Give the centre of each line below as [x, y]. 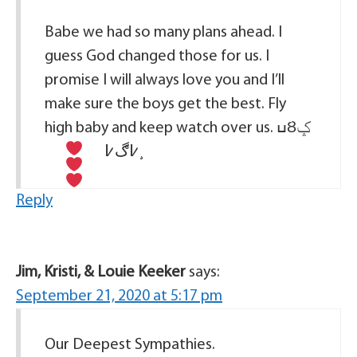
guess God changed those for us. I [157, 56]
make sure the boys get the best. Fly [165, 104]
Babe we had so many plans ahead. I [163, 32]
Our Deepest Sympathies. [130, 345]
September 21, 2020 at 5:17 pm [119, 296]
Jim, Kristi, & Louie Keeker [101, 272]
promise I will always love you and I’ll [165, 80]
